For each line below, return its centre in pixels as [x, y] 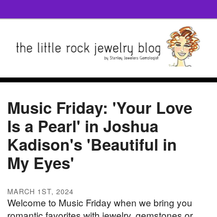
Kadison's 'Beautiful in [92, 144]
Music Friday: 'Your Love [100, 108]
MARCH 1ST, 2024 [40, 191]
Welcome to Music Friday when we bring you [100, 202]
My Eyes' [41, 163]
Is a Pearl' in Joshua [83, 126]
